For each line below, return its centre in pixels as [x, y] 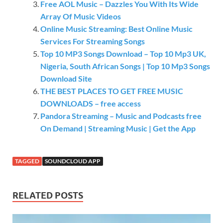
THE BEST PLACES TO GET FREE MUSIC [112, 91]
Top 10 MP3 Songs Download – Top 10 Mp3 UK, [123, 54]
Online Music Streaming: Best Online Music [116, 29]
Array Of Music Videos [81, 16]
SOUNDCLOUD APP [73, 161]
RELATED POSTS [48, 196]
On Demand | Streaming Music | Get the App [118, 128]
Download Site [66, 79]
